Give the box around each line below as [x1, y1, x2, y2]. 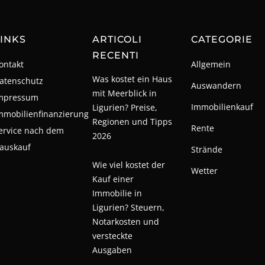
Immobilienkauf [191, 101, 254, 112]
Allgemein [191, 58, 231, 70]
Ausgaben [92, 244, 132, 256]
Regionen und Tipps [92, 115, 172, 127]
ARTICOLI [92, 33, 142, 45]
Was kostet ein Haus [92, 73, 172, 85]
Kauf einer [92, 173, 134, 185]
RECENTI [92, 49, 139, 61]
